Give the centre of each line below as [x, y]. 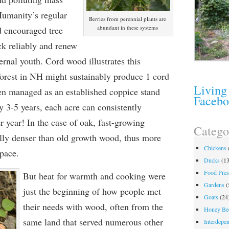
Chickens [215, 148]
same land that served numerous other [93, 222]
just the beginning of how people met [92, 191]
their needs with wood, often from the [93, 207]
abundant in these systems [127, 27]
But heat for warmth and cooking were [94, 176]
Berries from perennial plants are [127, 19]
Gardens [214, 185]
